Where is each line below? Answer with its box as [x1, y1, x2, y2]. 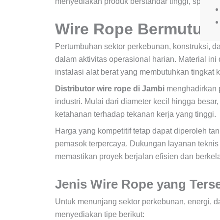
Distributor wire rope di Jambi [55, 84, 165, 93]
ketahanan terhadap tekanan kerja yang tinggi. [55, 110, 216, 118]
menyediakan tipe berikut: [55, 210, 144, 219]
